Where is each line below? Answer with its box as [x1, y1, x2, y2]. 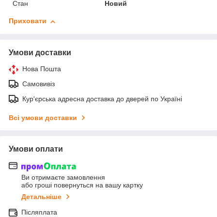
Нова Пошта [22, 65, 61, 73]
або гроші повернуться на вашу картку [21, 181, 143, 189]
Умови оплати [9, 145, 63, 154]
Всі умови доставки [9, 114, 77, 122]
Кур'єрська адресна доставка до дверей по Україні [22, 95, 182, 103]
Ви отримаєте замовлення [21, 173, 105, 181]
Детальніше [21, 192, 62, 201]
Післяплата [21, 208, 57, 216]
